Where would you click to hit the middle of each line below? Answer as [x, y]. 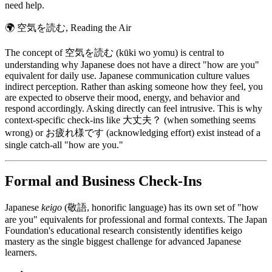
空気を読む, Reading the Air [74, 27]
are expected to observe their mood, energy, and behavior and [122, 97]
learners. [21, 253]
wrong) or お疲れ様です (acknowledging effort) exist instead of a [133, 132]
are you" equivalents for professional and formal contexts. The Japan [136, 220]
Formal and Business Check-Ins [103, 181]
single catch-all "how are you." [64, 144]
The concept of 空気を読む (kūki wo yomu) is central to [114, 52]
